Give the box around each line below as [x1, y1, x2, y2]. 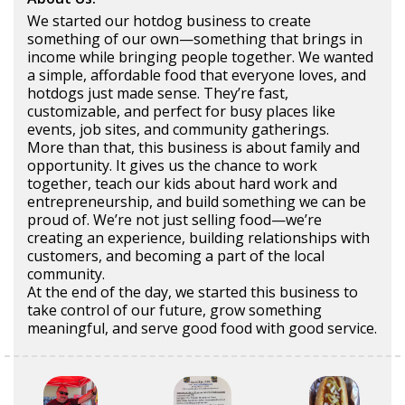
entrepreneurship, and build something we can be [27, 191, 366, 212]
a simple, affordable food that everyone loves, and [27, 64, 366, 85]
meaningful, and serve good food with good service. [27, 317, 377, 338]
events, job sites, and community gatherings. [27, 118, 329, 139]
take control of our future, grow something [27, 299, 322, 320]
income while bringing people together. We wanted [27, 46, 373, 67]
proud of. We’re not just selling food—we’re [27, 209, 322, 230]
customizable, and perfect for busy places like [27, 100, 335, 121]
